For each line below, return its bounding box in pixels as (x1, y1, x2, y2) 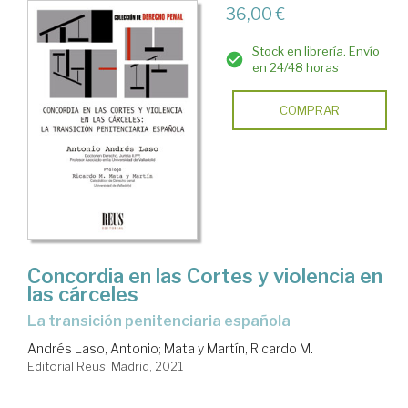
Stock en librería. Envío (251, 44, 380, 59)
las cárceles (27, 281, 138, 306)
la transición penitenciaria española (36, 311, 291, 330)
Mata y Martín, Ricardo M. (164, 340, 313, 356)
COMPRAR (279, 103, 340, 118)
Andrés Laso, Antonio (27, 340, 158, 356)
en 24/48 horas (251, 60, 339, 76)
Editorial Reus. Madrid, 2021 (27, 358, 183, 373)
